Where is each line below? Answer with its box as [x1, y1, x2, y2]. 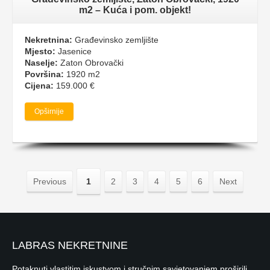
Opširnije [34, 107, 64, 116]
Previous [33, 176, 66, 186]
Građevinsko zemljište [72, 34, 159, 45]
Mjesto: [25, 46, 55, 56]
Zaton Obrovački [58, 57, 124, 67]
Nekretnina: [25, 34, 72, 45]
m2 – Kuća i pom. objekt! [79, 4, 191, 15]
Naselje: [25, 57, 58, 67]
